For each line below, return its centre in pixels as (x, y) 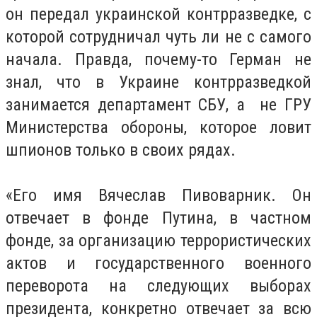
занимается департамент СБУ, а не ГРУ (158, 105)
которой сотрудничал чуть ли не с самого (158, 37)
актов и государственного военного (158, 264)
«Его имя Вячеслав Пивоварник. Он (158, 196)
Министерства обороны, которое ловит (158, 128)
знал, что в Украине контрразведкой (158, 82)
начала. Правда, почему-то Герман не (158, 60)
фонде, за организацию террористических (158, 241)
